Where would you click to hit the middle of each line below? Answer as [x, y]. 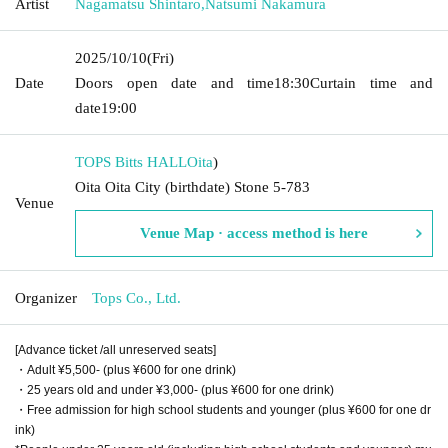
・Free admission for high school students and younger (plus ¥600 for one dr [223, 409]
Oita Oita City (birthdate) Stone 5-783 [192, 186]
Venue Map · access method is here [254, 232]
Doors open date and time [174, 82]
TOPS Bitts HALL [131, 161]
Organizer [46, 297]
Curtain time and [371, 82]
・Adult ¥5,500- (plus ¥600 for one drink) [125, 369]
